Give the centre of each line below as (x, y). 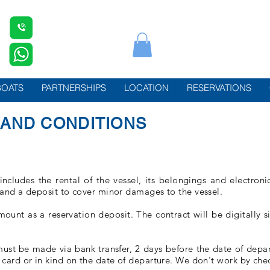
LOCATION (146, 88)
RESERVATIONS (219, 88)
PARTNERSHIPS (74, 88)
